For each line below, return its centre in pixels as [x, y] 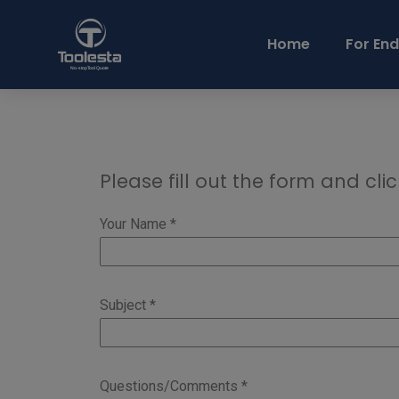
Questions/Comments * [174, 386]
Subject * [128, 305]
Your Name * [138, 224]
